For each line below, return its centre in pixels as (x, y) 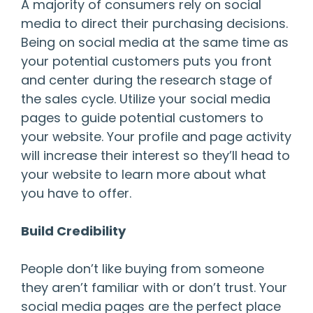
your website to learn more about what (144, 175)
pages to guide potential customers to (142, 118)
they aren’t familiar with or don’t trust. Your (154, 288)
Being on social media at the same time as (155, 43)
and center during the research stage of (147, 80)
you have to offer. (76, 194)
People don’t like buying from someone (143, 269)
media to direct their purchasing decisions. (154, 24)
